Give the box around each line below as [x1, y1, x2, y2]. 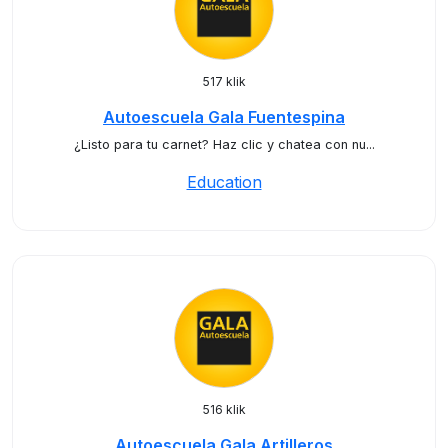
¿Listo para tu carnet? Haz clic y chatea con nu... [73, 137, 375, 152]
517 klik [202, 74, 246, 89]
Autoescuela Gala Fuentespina [103, 107, 345, 127]
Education [186, 172, 262, 192]
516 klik [202, 402, 246, 417]
